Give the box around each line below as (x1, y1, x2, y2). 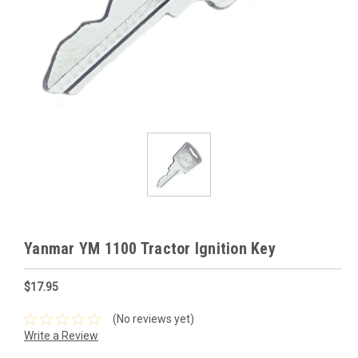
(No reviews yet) (112, 312, 194, 325)
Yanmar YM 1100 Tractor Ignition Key (24, 239, 276, 258)
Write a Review (24, 328, 98, 342)
